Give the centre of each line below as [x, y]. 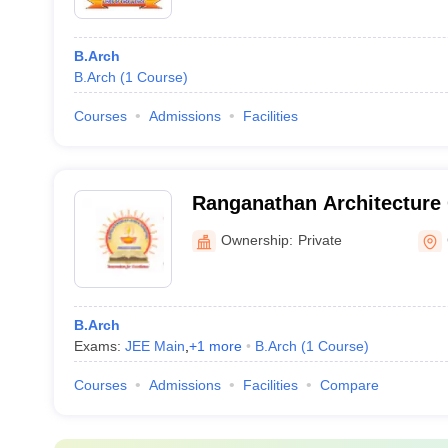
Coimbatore [247, 229]
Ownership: [256, 239]
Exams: [99, 346]
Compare [349, 385]
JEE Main [154, 346]
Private [319, 239]
